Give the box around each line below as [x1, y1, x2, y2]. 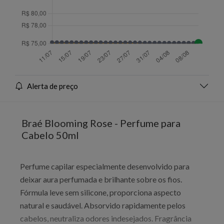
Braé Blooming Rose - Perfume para [21, 116, 180, 129]
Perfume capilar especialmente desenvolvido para [20, 161, 189, 171]
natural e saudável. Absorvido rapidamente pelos [20, 200, 185, 210]
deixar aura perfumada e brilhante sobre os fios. [20, 174, 182, 184]
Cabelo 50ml [21, 128, 79, 141]
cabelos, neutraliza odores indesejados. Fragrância [20, 213, 191, 223]
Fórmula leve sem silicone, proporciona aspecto [20, 187, 181, 197]
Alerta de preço [27, 81, 78, 90]
